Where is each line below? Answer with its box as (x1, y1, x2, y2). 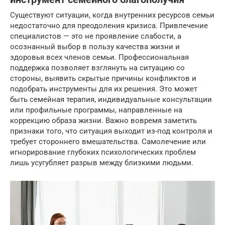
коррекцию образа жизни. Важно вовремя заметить (10, 116, 197, 126)
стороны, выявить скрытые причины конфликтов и (10, 74, 196, 83)
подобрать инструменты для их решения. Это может (10, 84, 197, 94)
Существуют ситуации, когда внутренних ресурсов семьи (10, 11, 214, 20)
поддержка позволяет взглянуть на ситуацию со (10, 63, 185, 73)
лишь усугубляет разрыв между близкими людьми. (10, 158, 193, 168)
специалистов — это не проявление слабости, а (10, 32, 181, 41)
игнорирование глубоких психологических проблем (10, 148, 196, 157)
